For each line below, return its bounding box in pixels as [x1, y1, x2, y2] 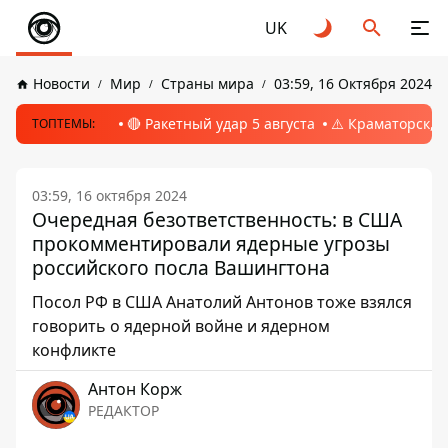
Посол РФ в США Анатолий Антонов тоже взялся [32, 291, 412, 313]
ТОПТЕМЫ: [32, 115, 95, 132]
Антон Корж [88, 378, 182, 400]
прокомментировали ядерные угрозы [32, 230, 390, 257]
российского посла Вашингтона [32, 254, 330, 281]
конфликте [32, 339, 116, 361]
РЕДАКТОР [88, 401, 159, 420]
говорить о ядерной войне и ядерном [32, 315, 330, 337]
